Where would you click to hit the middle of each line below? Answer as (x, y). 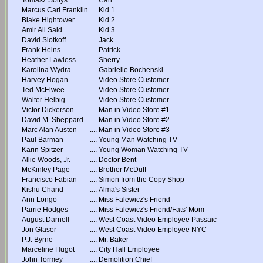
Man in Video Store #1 (134, 110)
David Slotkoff (44, 40)
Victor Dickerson (48, 110)
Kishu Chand (43, 190)
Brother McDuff (122, 170)
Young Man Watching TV (138, 140)
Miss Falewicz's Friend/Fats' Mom (151, 210)
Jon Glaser (39, 230)
